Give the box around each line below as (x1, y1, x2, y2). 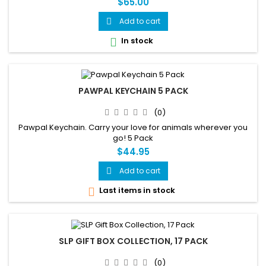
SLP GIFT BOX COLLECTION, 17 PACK (58, 235, 208, 247)
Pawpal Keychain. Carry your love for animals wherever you (18, 122, 248, 134)
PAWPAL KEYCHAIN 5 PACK (78, 85, 188, 97)
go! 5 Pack (113, 132, 153, 144)
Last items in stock (97, 185, 175, 197)
